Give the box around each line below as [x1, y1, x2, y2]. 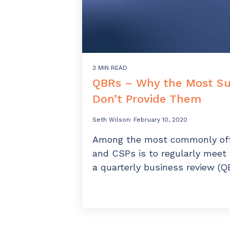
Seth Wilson [92, 116, 130, 124]
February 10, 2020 [133, 116, 187, 124]
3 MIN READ [92, 64, 127, 72]
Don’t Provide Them [92, 92, 201, 106]
